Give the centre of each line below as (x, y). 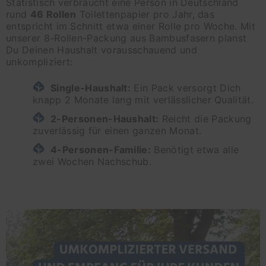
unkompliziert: (39, 62)
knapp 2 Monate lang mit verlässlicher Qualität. (143, 100)
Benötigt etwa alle (195, 150)
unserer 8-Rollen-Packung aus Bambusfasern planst (126, 38)
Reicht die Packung (205, 119)
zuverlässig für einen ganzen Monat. (117, 131)
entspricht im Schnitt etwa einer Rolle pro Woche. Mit (131, 26)
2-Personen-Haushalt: (105, 119)
